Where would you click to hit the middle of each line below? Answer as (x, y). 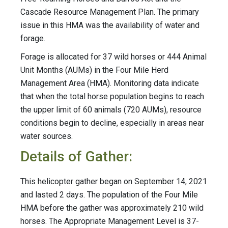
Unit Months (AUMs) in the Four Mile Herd (94, 70)
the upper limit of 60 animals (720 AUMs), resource (111, 110)
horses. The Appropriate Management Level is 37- (110, 221)
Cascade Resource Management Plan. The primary (110, 12)
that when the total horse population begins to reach (112, 97)
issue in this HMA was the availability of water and (110, 25)
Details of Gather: (76, 157)
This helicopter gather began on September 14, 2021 (114, 182)
